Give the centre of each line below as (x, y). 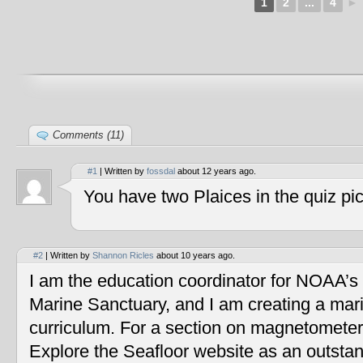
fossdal (161, 171)
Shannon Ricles (123, 255)
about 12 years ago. (216, 171)
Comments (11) (88, 135)
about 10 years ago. (194, 255)
